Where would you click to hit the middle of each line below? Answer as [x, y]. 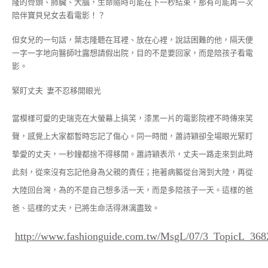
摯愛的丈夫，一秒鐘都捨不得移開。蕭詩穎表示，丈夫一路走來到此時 [133, 154]
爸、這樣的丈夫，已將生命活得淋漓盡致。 [86, 208]
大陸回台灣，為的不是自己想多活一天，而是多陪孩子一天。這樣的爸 [133, 190]
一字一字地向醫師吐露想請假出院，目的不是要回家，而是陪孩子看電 [133, 53]
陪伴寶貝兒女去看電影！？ [59, 16]
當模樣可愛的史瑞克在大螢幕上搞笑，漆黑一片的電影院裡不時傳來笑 [133, 118]
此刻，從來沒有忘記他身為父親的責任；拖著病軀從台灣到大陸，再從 [133, 172]
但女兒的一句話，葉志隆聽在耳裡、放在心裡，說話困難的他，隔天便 [133, 39]
